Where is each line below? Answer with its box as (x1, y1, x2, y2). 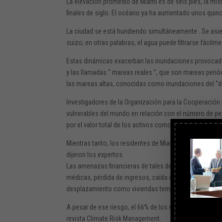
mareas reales (112, 68, 153, 76)
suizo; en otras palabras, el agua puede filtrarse (66, 38, 201, 47)
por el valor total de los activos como (66, 120, 173, 129)
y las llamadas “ (66, 68, 112, 76)
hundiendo (117, 27, 147, 35)
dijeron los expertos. (66, 150, 126, 159)
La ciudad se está (66, 27, 117, 35)
